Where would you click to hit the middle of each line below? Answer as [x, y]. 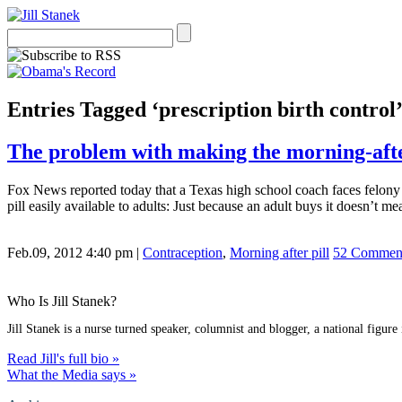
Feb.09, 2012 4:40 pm [70, 252]
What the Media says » [72, 374]
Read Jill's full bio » [63, 358]
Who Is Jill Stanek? [62, 301]
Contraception [183, 252]
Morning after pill [280, 252]
